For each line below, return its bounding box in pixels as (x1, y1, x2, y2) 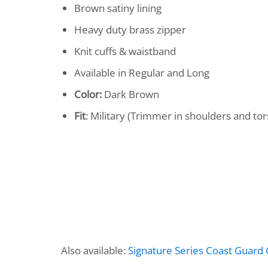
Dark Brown (101, 87, 159, 101)
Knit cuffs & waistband (74, 44, 176, 58)
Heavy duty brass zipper (74, 22, 186, 36)
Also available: (61, 243, 128, 258)
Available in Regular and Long (74, 65, 209, 80)
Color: (74, 87, 102, 101)
